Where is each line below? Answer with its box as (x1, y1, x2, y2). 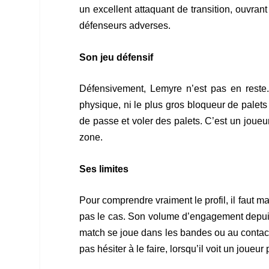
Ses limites (79, 163, 128, 174)
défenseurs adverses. (79, 20, 171, 31)
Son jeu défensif (79, 52, 153, 62)
